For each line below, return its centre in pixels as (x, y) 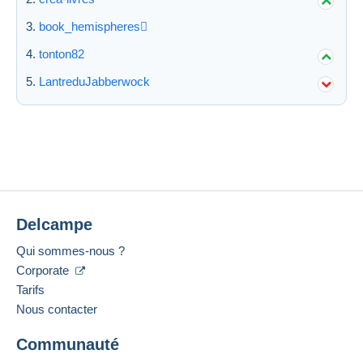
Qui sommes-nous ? (70, 250)
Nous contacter (57, 309)
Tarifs (30, 289)
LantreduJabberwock (94, 81)
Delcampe (54, 224)
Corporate (44, 270)
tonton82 (62, 53)
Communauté (68, 344)
